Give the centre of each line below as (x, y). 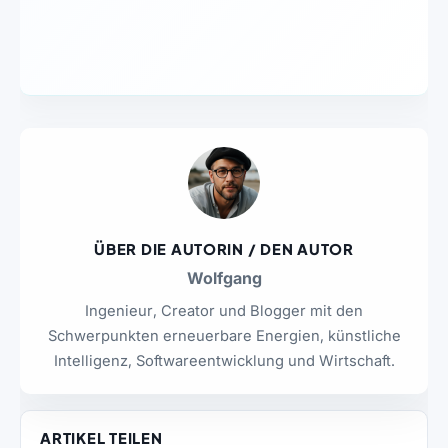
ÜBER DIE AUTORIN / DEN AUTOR (224, 249)
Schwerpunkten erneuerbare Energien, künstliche (224, 336)
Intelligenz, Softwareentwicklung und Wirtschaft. (224, 361)
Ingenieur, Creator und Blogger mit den (224, 311)
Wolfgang (224, 278)
